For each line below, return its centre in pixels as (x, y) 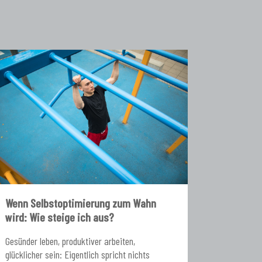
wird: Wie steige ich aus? (60, 217)
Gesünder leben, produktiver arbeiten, (70, 241)
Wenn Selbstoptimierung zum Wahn (81, 203)
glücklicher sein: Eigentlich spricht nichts (78, 254)
